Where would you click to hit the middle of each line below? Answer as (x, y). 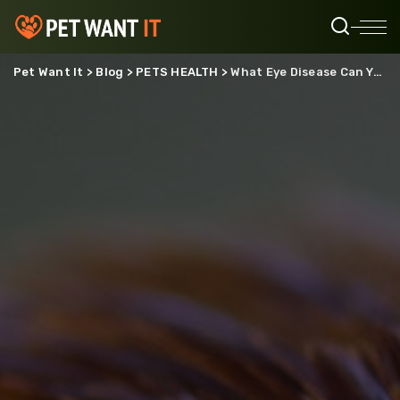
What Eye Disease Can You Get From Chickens (302, 72)
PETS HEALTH (177, 72)
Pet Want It (49, 72)
